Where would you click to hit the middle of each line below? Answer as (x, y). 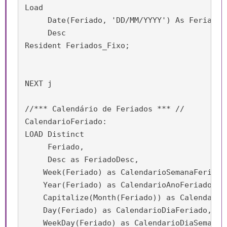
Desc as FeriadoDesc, (82, 159)
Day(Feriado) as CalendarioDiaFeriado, (118, 210)
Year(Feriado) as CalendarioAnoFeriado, (121, 185)
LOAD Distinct (54, 134)
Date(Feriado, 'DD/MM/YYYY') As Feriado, (125, 20)
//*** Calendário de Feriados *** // (105, 109)
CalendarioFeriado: (66, 121)
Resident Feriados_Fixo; (77, 45)
